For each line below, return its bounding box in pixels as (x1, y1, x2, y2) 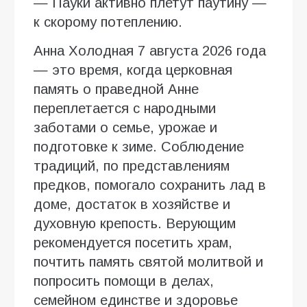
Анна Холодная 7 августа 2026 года (34, 42, 266, 58)
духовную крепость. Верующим (34, 215, 236, 231)
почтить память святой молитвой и (34, 254, 263, 269)
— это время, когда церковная (34, 62, 232, 77)
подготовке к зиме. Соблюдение (34, 138, 244, 154)
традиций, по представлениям (34, 158, 230, 173)
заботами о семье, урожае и (34, 119, 217, 135)
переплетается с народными (34, 100, 216, 116)
